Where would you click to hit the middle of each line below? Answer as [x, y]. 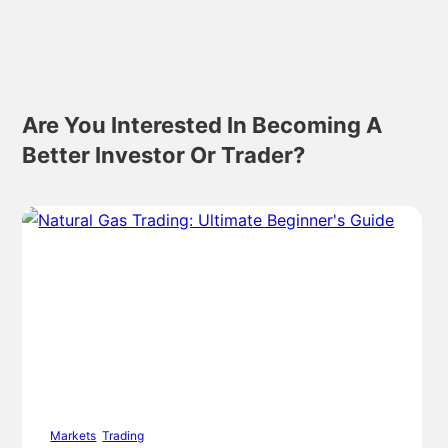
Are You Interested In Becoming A [202, 125]
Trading [123, 436]
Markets [73, 436]
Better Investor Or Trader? [164, 155]
